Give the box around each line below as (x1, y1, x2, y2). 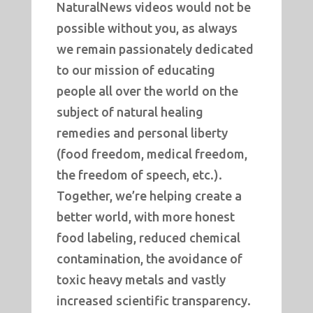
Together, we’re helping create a (56, 189, 242, 203)
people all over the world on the (56, 84, 238, 99)
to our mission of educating (56, 63, 215, 78)
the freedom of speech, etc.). (56, 168, 222, 182)
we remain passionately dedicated (56, 42, 254, 57)
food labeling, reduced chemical (56, 231, 240, 245)
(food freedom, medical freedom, (56, 147, 247, 161)
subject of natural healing (56, 105, 203, 119)
